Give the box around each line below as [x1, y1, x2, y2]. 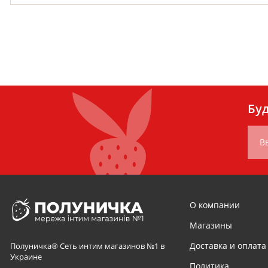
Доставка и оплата [190, 240, 266, 251]
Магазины [190, 220, 232, 231]
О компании [190, 199, 240, 211]
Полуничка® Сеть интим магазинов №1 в [10, 240, 165, 251]
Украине [10, 251, 42, 262]
